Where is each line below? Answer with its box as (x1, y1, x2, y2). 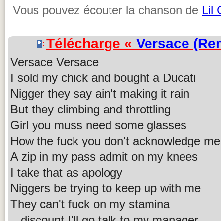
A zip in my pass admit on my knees (10, 149, 198, 163)
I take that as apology (10, 165, 122, 179)
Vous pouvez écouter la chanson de (13, 3, 202, 17)
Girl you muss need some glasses (10, 118, 186, 132)
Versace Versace (10, 55, 99, 69)
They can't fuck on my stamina (10, 197, 170, 211)
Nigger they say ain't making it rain (10, 86, 189, 100)
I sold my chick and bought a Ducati (10, 71, 196, 84)
